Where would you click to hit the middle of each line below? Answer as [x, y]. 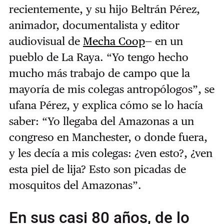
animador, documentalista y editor [94, 25]
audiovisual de [46, 41]
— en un [164, 41]
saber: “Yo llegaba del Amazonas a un [101, 121]
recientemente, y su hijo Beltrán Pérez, [104, 9]
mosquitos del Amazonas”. [75, 185]
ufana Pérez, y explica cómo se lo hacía [106, 105]
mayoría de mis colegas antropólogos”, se [111, 89]
